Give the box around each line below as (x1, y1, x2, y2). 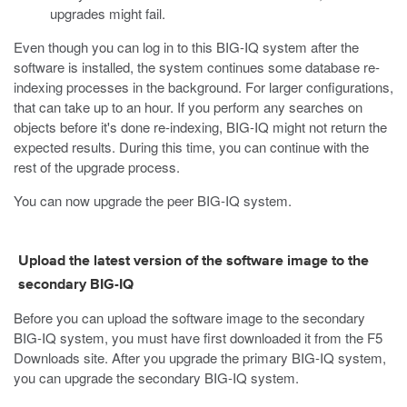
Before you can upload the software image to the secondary (14, 308, 365, 327)
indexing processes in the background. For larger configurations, (14, 77, 393, 96)
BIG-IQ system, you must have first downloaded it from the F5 (14, 328, 382, 347)
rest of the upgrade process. (14, 157, 180, 176)
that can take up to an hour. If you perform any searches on (14, 97, 362, 116)
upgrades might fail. (50, 4, 165, 23)
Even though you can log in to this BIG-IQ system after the (14, 37, 359, 56)
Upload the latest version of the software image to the (18, 254, 369, 269)
